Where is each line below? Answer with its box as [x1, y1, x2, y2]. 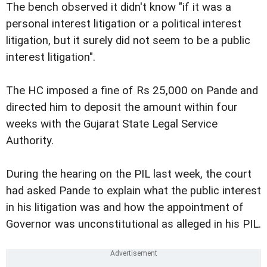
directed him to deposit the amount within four [6, 101, 238, 114]
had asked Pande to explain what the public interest [6, 184, 261, 198]
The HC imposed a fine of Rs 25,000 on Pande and [6, 84, 258, 98]
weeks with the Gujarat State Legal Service [6, 117, 218, 131]
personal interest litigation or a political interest [6, 17, 241, 31]
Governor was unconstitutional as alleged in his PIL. [6, 218, 261, 231]
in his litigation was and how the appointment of [6, 201, 244, 215]
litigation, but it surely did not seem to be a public [6, 34, 250, 48]
